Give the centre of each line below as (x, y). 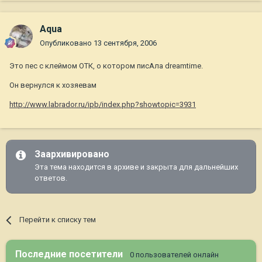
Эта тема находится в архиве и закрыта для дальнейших (136, 167)
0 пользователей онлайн (174, 255)
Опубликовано (67, 43)
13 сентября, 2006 (125, 43)
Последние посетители (73, 254)
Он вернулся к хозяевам (53, 85)
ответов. (51, 178)
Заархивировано (72, 154)
